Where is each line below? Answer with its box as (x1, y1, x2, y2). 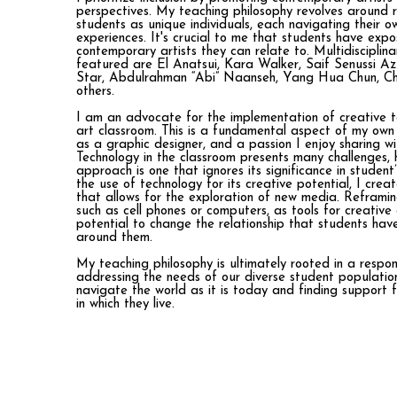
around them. (76, 230, 152, 245)
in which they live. (76, 297, 175, 311)
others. (76, 84, 114, 98)
